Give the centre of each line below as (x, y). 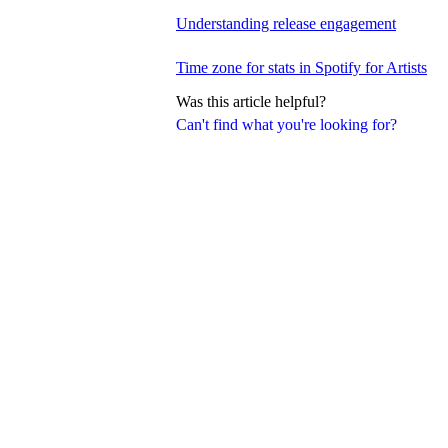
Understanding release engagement (286, 24)
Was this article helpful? (251, 102)
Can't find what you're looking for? (286, 125)
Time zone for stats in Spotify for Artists (301, 68)
